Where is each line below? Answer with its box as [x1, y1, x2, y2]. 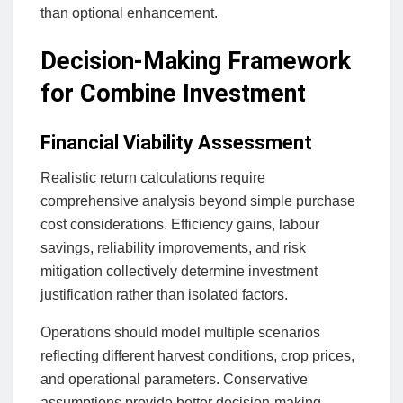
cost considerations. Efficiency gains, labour [40, 216, 319, 232]
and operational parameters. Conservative [40, 371, 308, 387]
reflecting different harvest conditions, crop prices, [40, 347, 354, 363]
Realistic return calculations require [40, 169, 265, 185]
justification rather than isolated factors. [40, 286, 288, 302]
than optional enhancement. [40, 4, 218, 21]
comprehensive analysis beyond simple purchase [40, 193, 355, 209]
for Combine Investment [40, 79, 306, 109]
